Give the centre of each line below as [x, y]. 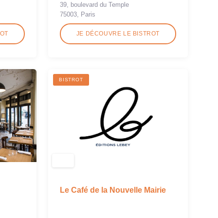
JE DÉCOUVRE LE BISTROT [118, 33]
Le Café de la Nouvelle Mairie [113, 190]
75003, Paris [78, 14]
